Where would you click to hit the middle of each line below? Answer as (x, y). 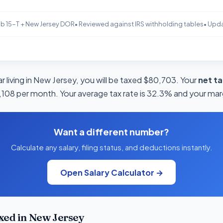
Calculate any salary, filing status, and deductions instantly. (111, 148)
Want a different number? (111, 132)
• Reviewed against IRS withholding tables (139, 24)
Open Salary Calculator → (111, 172)
